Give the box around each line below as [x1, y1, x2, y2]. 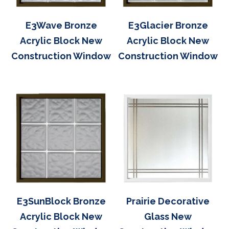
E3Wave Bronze [25, 19, 97, 31]
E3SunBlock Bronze [16, 195, 106, 207]
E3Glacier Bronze [128, 19, 208, 31]
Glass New [144, 211, 192, 222]
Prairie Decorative [126, 195, 210, 207]
